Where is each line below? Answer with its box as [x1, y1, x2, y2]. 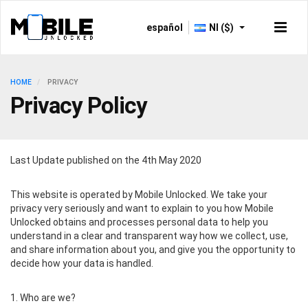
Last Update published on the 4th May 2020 [10, 155, 201, 166]
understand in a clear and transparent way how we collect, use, [10, 230, 288, 241]
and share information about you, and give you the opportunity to [10, 244, 296, 255]
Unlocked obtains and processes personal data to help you [10, 217, 268, 228]
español [146, 22, 183, 33]
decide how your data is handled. [10, 258, 153, 269]
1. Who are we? [10, 292, 76, 303]
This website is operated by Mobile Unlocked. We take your [10, 189, 267, 200]
